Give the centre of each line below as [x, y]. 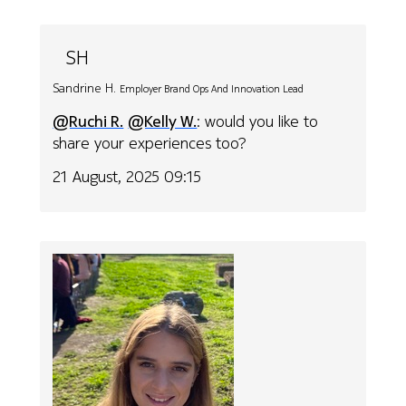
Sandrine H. [85, 87]
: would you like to [258, 121]
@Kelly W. [163, 121]
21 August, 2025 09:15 [127, 177]
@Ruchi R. [88, 121]
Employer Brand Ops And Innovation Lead [212, 88]
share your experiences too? [150, 143]
